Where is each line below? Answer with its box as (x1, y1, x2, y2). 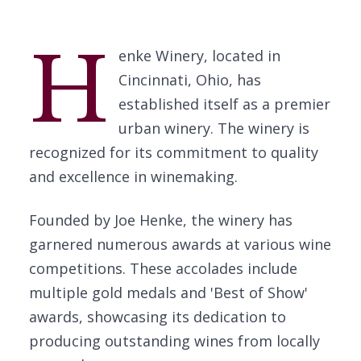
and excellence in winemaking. (29, 167, 238, 186)
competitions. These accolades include (29, 259, 297, 278)
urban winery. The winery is (118, 118, 309, 138)
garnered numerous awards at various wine (29, 234, 331, 254)
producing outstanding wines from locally (29, 331, 320, 351)
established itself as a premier (118, 94, 330, 114)
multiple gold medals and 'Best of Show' (29, 283, 308, 302)
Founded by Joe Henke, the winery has (29, 210, 293, 230)
